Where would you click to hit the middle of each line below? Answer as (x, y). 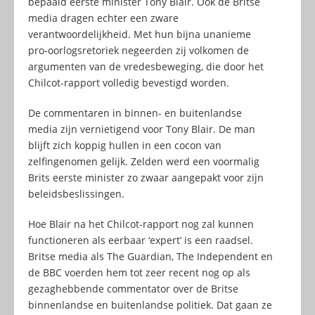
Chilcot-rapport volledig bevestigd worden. (129, 82)
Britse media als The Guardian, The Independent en (150, 256)
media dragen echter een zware (103, 18)
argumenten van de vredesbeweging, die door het (146, 66)
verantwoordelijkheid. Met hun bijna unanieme (140, 34)
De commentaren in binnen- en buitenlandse (135, 112)
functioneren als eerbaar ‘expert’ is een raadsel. (141, 240)
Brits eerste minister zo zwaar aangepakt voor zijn (146, 177)
